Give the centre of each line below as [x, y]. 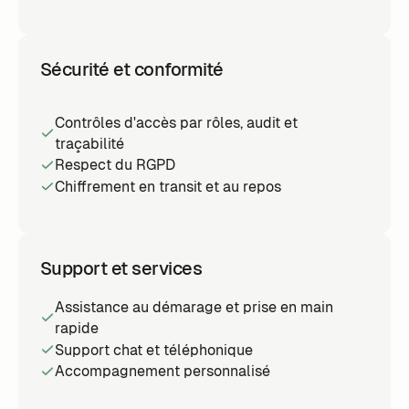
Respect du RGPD [115, 165]
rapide [76, 329]
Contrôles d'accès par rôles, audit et [176, 122]
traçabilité [89, 143]
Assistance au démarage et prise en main [194, 308]
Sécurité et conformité [131, 69]
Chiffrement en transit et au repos [168, 187]
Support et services [121, 269]
